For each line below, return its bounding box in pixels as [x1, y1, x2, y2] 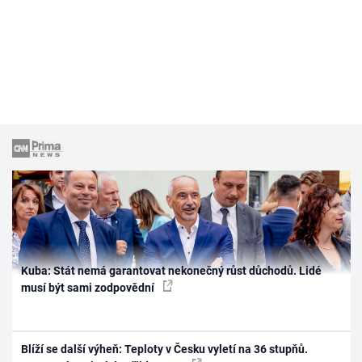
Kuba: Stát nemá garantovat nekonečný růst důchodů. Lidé [21, 263, 322, 277]
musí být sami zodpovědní [21, 280, 158, 294]
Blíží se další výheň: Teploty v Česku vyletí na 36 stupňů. [21, 343, 309, 356]
